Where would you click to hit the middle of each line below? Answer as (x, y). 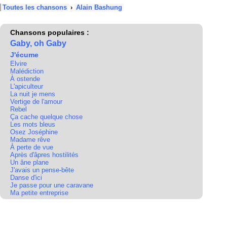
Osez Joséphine (34, 132)
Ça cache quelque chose (46, 117)
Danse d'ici (26, 178)
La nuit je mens (33, 94)
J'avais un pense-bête (42, 170)
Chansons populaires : (50, 32)
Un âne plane (29, 162)
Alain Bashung (99, 7)
